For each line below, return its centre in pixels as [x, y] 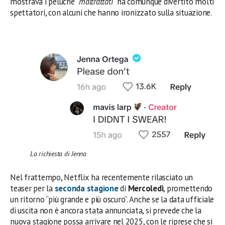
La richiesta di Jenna [58, 154]
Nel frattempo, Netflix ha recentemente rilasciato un [102, 177]
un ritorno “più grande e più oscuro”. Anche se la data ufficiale [112, 199]
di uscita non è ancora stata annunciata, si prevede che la [106, 210]
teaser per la [32, 188]
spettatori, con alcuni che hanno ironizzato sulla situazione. [111, 13]
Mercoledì [146, 188]
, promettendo [188, 188]
